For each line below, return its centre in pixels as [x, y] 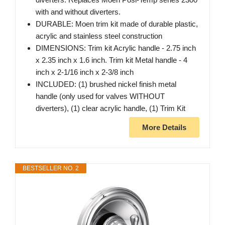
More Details [164, 128]
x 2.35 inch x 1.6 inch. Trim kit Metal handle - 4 [111, 60]
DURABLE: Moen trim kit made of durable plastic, [117, 24]
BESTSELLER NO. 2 [51, 168]
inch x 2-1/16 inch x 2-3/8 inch [85, 72]
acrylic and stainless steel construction [99, 36]
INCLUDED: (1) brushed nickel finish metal [106, 84]
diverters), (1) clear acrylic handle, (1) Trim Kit [110, 108]
